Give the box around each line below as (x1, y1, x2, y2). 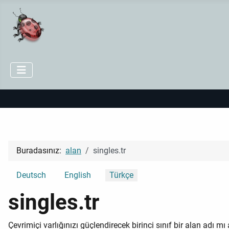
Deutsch (16, 170, 46, 180)
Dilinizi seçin (8, 170, 53, 180)
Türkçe (109, 170, 133, 180)
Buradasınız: (16, 146, 65, 156)
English (64, 170, 91, 180)
